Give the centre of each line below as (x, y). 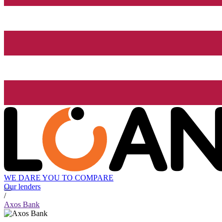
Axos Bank (22, 205)
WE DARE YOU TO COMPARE (59, 178)
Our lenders (22, 187)
